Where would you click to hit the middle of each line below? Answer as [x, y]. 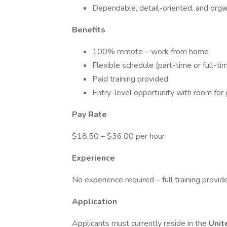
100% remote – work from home [150, 52]
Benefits [89, 30]
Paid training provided [130, 79]
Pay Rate [89, 115]
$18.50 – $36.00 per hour [118, 136]
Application [94, 202]
